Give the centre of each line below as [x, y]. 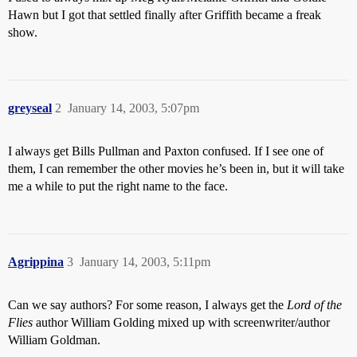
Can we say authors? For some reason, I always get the [147, 305]
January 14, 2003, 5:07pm [133, 108]
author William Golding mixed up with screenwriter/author [181, 322]
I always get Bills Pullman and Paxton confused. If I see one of [166, 151]
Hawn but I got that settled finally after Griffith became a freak [165, 15]
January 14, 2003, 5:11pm [145, 262]
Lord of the [314, 305]
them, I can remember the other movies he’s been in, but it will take [176, 169]
